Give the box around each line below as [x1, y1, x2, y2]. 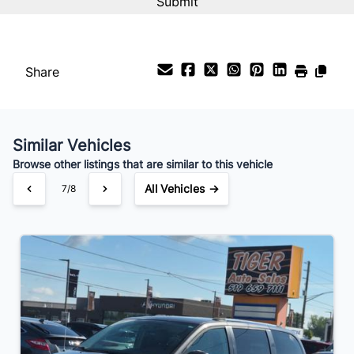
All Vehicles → [145, 181, 219, 195]
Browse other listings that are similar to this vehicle [13, 156, 273, 171]
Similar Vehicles [13, 135, 130, 155]
